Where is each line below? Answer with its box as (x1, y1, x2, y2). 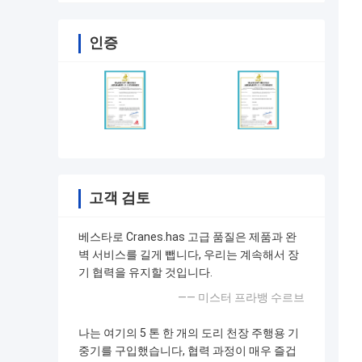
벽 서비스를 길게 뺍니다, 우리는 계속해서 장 (78, 248, 299, 262)
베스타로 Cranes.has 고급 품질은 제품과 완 (78, 230, 297, 244)
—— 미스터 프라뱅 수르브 (178, 291, 305, 305)
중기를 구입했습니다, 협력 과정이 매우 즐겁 (78, 344, 297, 358)
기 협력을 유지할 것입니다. (78, 266, 213, 280)
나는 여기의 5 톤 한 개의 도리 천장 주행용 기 (78, 326, 299, 340)
